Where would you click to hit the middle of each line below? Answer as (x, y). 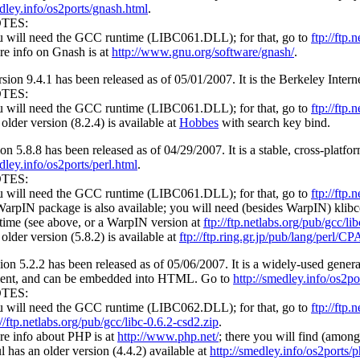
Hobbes (199, 123)
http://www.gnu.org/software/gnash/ (203, 52)
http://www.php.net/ (168, 337)
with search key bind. (274, 123)
